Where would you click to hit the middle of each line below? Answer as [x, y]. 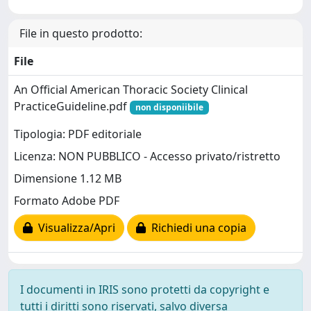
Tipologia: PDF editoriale [78, 134]
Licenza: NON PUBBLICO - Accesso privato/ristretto [147, 157]
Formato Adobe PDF [67, 201]
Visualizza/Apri [74, 228]
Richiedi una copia [196, 228]
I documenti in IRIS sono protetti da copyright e [145, 289]
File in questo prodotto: [81, 33]
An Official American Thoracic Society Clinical [131, 90]
